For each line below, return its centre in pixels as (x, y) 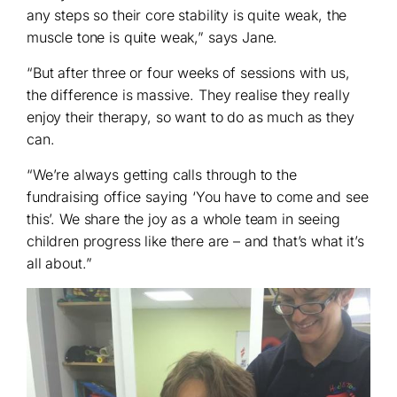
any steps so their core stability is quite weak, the (187, 15)
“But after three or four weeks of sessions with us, (188, 72)
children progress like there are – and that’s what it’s (195, 241)
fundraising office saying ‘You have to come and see (198, 196)
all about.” (59, 263)
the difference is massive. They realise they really (188, 94)
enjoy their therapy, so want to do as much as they (191, 117)
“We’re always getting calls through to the (162, 174)
